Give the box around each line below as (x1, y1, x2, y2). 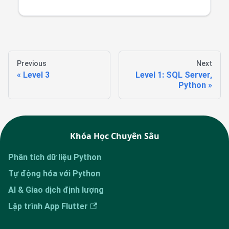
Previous (17, 59, 47, 68)
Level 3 (23, 70, 50, 80)
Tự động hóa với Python (8, 169, 100, 179)
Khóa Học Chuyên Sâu (70, 130, 159, 142)
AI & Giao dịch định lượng (8, 185, 104, 195)
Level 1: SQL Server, (135, 70, 212, 80)
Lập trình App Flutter (8, 201, 88, 212)
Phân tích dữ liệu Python (8, 152, 101, 163)
